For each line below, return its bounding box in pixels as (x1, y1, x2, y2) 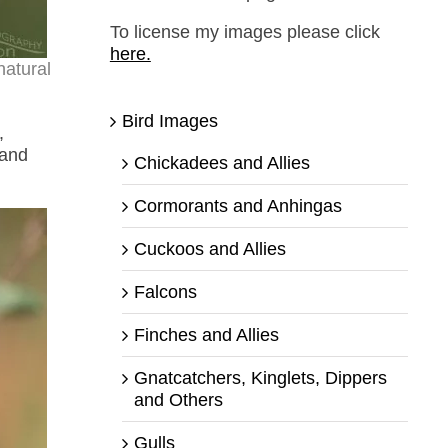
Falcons (133, 281, 197, 302)
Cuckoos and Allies (133, 238, 286, 259)
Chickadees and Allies (133, 152, 310, 173)
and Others (133, 389, 223, 410)
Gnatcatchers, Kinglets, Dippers (133, 367, 387, 388)
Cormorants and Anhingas (133, 195, 342, 216)
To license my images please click (109, 21, 380, 42)
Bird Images (121, 110, 218, 131)
